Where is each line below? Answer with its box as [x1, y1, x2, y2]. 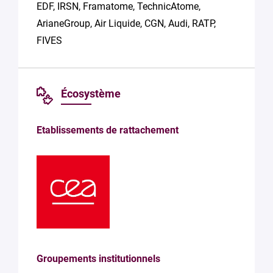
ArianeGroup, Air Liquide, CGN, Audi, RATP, [37, 18, 216, 29]
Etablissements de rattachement [37, 124, 179, 136]
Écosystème [61, 87, 121, 100]
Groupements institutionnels [37, 253, 160, 264]
